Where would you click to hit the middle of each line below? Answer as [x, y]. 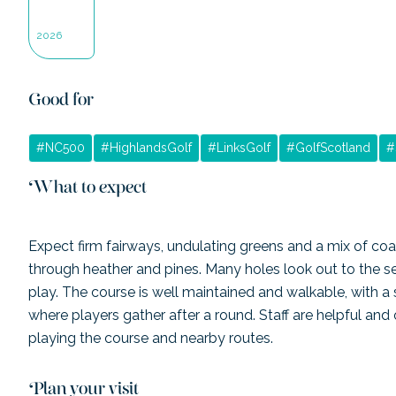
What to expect [88, 191]
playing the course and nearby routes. [151, 338]
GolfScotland [333, 147]
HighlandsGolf [151, 147]
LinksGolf [244, 147]
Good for [61, 104]
